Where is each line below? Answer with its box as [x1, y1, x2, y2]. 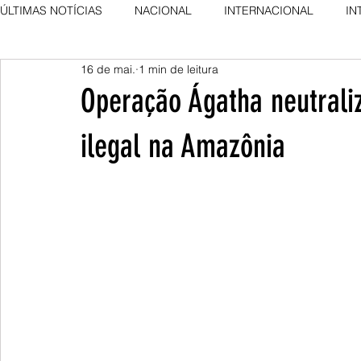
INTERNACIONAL [224, 2, 313, 18]
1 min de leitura [139, 61, 218, 77]
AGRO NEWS [32, 67, 100, 82]
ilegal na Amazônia [81, 127, 285, 165]
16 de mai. [81, 61, 135, 77]
